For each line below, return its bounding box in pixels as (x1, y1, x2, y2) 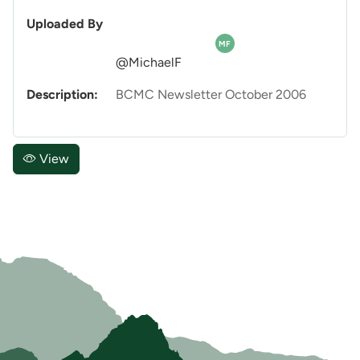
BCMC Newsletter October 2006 (116, 87, 306, 103)
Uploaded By (27, 16, 103, 32)
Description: (27, 87, 98, 103)
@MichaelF (116, 55, 182, 71)
